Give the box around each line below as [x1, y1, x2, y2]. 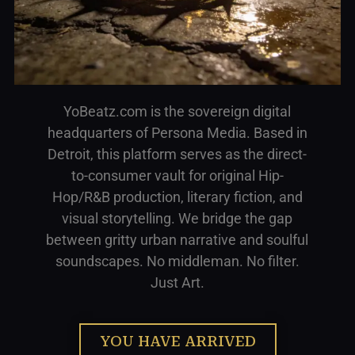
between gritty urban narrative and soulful [46, 231, 309, 248]
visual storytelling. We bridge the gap [62, 209, 293, 227]
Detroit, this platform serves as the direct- [48, 145, 307, 162]
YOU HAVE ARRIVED [99, 332, 256, 349]
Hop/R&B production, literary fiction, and [52, 188, 303, 205]
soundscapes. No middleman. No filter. [55, 252, 300, 269]
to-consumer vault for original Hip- [71, 166, 284, 184]
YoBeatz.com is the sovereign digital [63, 102, 292, 120]
